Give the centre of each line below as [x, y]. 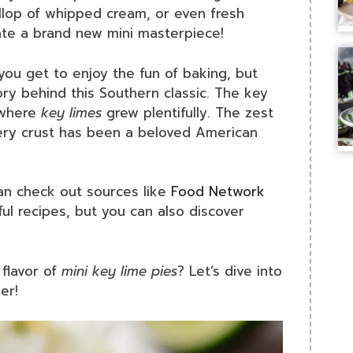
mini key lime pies [119, 271]
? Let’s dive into [230, 271]
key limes [71, 112]
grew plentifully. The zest [188, 112]
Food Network [218, 192]
